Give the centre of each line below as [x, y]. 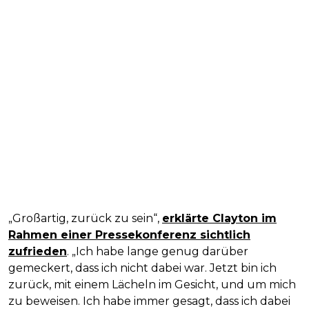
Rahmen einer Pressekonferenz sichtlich [129, 235]
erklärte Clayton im [219, 218]
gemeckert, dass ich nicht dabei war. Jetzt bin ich [142, 268]
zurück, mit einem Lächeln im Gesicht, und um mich [152, 284]
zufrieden [38, 251]
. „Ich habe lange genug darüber [158, 251]
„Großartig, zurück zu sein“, [85, 218]
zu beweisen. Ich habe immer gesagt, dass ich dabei [149, 301]
